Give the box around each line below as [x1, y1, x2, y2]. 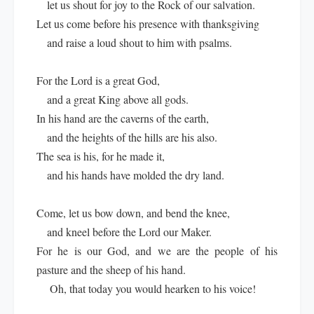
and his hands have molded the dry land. [36, 168, 224, 182]
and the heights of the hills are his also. [36, 130, 217, 144]
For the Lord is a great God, [36, 73, 160, 88]
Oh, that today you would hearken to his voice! [36, 281, 256, 296]
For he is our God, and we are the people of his [36, 243, 278, 258]
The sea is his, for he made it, [36, 149, 165, 163]
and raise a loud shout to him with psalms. [36, 35, 232, 50]
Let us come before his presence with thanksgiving [36, 16, 259, 31]
